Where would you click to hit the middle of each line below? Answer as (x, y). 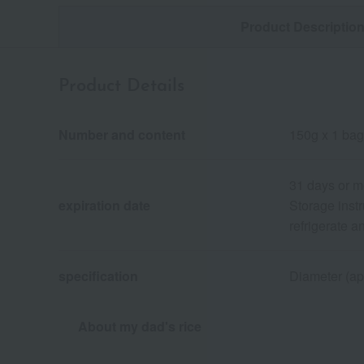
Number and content (122, 135)
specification (98, 276)
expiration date (104, 206)
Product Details (121, 87)
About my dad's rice (140, 327)
